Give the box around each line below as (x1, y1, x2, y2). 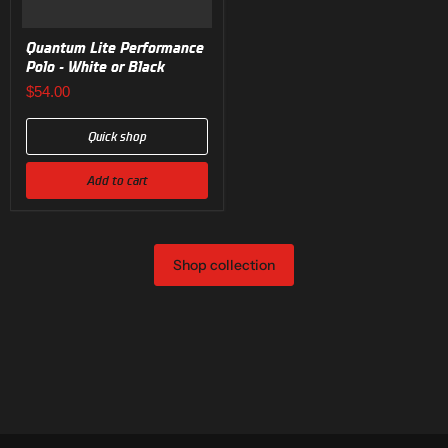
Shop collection (173, 256, 275, 275)
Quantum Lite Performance (26, 37, 204, 58)
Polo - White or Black (26, 56, 165, 77)
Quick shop (87, 126, 147, 146)
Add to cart (87, 171, 147, 191)
